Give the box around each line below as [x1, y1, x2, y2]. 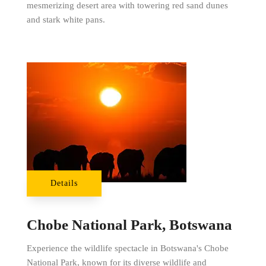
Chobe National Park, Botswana [26, 216, 232, 233]
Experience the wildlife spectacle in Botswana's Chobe [26, 243, 229, 253]
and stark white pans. [26, 14, 105, 24]
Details [50, 178, 78, 188]
